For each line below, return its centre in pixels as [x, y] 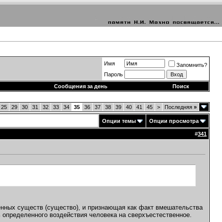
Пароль [113, 74]
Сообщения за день [81, 86]
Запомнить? [192, 65]
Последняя [179, 107]
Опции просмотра [174, 121]
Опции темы [119, 121]
